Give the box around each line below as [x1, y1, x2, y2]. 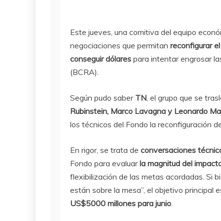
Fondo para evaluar [70, 158, 140, 169]
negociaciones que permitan [70, 40, 168, 51]
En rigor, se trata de [70, 145, 139, 155]
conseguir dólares [70, 54, 131, 64]
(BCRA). [70, 67, 99, 77]
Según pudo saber [70, 93, 135, 103]
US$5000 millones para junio [70, 198, 171, 209]
